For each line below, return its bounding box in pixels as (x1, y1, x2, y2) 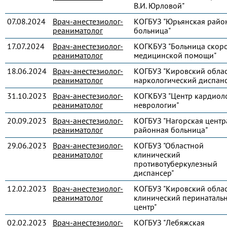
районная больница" (134, 125, 208, 135)
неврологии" (134, 100, 179, 110)
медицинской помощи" (134, 50, 216, 60)
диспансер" (134, 168, 174, 178)
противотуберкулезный (134, 159, 217, 169)
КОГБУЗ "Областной (134, 140, 204, 150)
